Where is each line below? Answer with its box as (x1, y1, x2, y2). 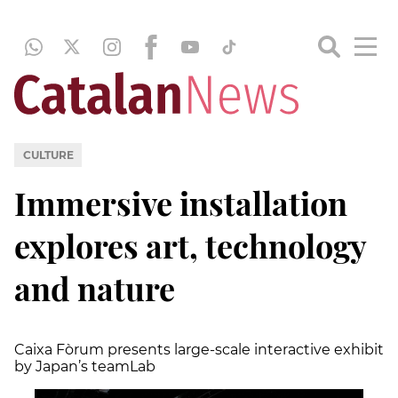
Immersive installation (14, 180, 347, 224)
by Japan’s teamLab (14, 357, 155, 375)
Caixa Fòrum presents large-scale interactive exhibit (14, 340, 384, 358)
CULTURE (22, 147, 74, 162)
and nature (14, 266, 175, 309)
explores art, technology (14, 223, 366, 267)
